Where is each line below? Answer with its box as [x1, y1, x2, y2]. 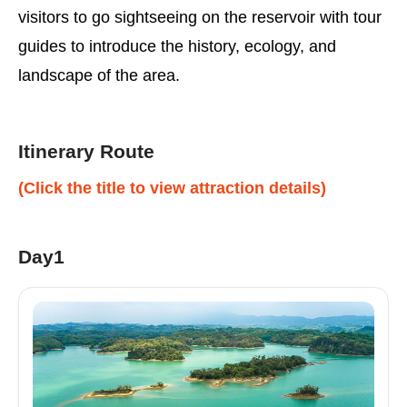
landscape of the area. [18, 66, 180, 84]
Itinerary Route [18, 141, 154, 162]
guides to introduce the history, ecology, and [18, 37, 336, 55]
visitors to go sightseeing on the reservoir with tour [18, 8, 382, 26]
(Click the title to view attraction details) [18, 179, 326, 197]
